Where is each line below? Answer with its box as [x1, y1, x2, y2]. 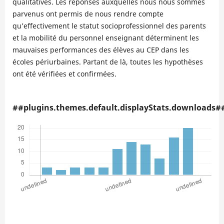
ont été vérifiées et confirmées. [12, 69, 116, 79]
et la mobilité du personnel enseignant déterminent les [12, 33, 199, 43]
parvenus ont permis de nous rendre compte [12, 9, 163, 19]
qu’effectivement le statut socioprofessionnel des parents [12, 21, 206, 31]
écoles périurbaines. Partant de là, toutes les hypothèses [12, 57, 203, 67]
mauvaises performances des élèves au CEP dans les [12, 45, 189, 55]
